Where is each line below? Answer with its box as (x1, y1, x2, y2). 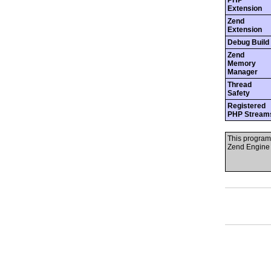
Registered (227, 102, 266, 110)
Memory (227, 59, 256, 68)
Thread (227, 80, 252, 89)
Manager (227, 68, 258, 76)
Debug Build (227, 38, 269, 47)
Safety (227, 89, 250, 97)
